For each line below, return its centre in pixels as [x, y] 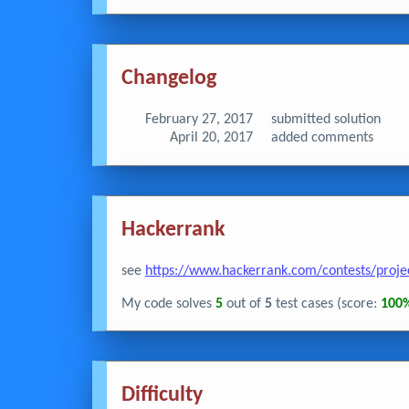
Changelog [168, 79]
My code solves [168, 304]
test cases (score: [326, 304]
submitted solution [324, 120]
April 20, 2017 [211, 138]
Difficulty [162, 395]
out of [243, 304]
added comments [320, 138]
